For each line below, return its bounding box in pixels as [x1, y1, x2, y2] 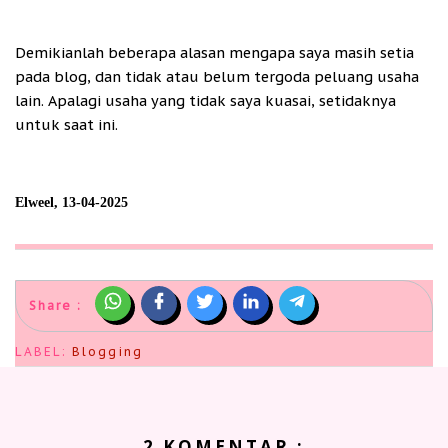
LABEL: [15, 344, 72, 360]
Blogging [72, 344, 143, 360]
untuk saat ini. [15, 115, 118, 135]
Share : [29, 298, 82, 314]
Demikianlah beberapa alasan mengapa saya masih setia [15, 43, 414, 63]
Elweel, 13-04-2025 [15, 194, 128, 211]
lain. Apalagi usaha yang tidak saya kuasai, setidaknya [15, 91, 396, 111]
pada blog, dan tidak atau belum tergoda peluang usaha [15, 67, 419, 87]
